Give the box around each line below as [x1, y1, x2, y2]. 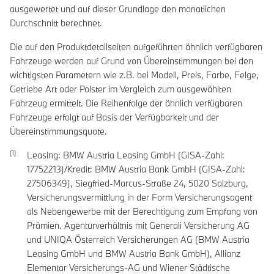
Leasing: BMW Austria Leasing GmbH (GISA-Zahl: [27, 149, 224, 161]
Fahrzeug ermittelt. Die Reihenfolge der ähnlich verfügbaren [10, 97, 242, 109]
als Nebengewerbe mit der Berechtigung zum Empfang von [27, 206, 257, 218]
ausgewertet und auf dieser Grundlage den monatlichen [10, 3, 226, 15]
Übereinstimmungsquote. [10, 125, 107, 138]
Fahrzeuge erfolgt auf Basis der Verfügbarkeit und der [10, 111, 219, 124]
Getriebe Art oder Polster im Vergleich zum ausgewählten [10, 83, 231, 95]
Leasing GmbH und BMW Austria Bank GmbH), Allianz [27, 248, 240, 260]
